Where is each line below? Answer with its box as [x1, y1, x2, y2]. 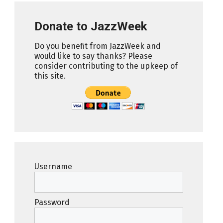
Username [34, 161, 72, 171]
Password [34, 197, 70, 207]
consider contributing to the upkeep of [34, 61, 178, 71]
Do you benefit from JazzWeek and [34, 41, 161, 51]
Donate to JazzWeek [34, 19, 147, 33]
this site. [34, 71, 66, 81]
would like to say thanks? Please [34, 51, 152, 61]
